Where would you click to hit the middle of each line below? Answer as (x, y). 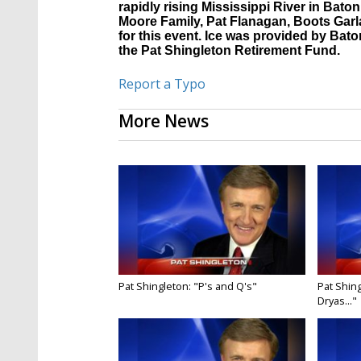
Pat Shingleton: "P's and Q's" (188, 286)
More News (164, 121)
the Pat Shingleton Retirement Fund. (229, 51)
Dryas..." (337, 301)
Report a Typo (162, 84)
